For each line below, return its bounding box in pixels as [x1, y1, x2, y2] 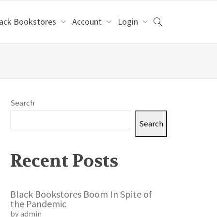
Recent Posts [10, 150, 118, 172]
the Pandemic [10, 198, 66, 210]
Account [72, 16, 104, 27]
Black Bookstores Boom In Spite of [10, 188, 152, 201]
